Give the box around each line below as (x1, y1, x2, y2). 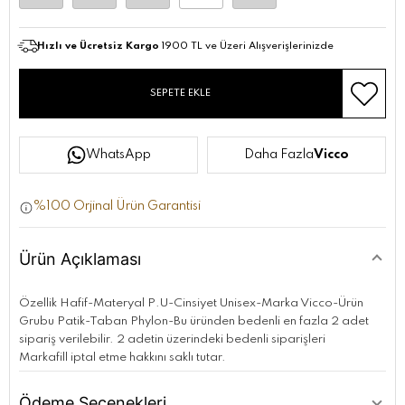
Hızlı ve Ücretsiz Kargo (37, 41, 159, 52)
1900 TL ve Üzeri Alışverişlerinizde (159, 41, 334, 52)
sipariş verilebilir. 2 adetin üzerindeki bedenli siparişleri (19, 334, 325, 346)
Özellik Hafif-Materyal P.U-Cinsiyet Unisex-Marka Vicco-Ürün (19, 297, 363, 310)
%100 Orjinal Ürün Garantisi (33, 200, 201, 213)
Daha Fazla (244, 148, 314, 162)
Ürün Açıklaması (19, 250, 141, 269)
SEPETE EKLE (150, 88, 212, 99)
